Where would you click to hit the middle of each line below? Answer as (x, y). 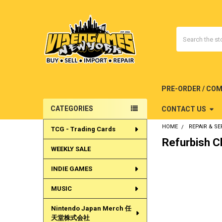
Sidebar (59, 118)
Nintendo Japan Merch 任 (91, 209)
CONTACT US (184, 109)
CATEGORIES (72, 109)
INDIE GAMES (71, 169)
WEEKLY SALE (71, 149)
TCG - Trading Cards (83, 129)
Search (187, 32)
